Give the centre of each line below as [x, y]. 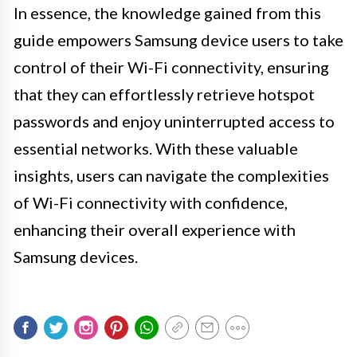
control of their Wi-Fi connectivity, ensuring [171, 67]
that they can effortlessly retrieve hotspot [164, 94]
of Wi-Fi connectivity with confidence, [151, 202]
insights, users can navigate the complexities [171, 175]
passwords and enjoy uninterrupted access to [174, 121]
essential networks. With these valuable [156, 148]
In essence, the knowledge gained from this [167, 12]
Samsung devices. [76, 256]
